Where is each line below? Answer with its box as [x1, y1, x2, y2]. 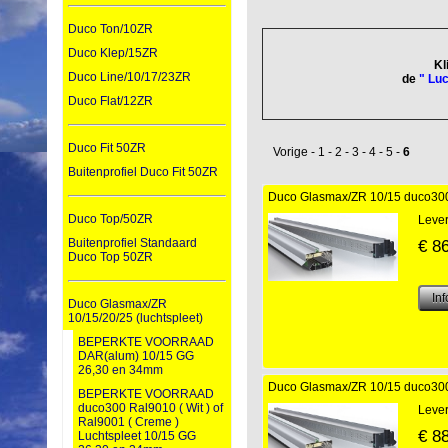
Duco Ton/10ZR [68, 22, 153, 37]
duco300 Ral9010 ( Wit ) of [78, 401, 223, 416]
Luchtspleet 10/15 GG [78, 429, 196, 444]
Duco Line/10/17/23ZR [68, 70, 191, 85]
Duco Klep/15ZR [68, 46, 158, 61]
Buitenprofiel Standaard [68, 236, 197, 251]
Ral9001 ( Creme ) [78, 415, 179, 430]
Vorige [273, 145, 308, 160]
